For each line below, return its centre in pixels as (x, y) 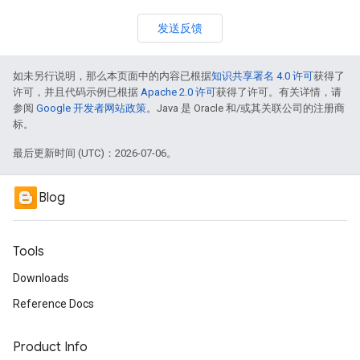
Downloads (41, 278)
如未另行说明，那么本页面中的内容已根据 (112, 76)
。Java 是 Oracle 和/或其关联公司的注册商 (245, 108)
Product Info (50, 347)
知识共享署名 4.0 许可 (262, 76)
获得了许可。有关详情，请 (279, 92)
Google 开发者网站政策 (91, 108)
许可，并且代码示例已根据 (77, 92)
